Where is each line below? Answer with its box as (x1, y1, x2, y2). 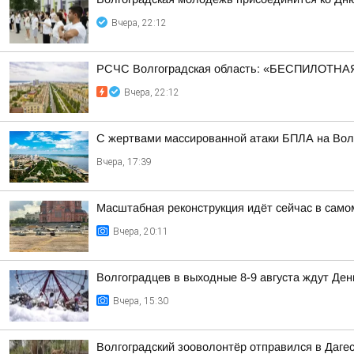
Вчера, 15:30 (113, 296, 168, 307)
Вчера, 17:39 (96, 156, 152, 168)
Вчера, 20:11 (113, 226, 168, 237)
